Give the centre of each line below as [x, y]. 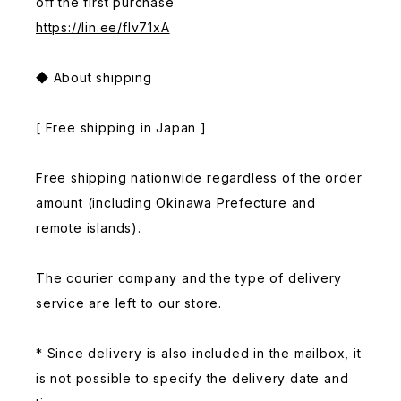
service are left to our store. [129, 303]
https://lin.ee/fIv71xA [103, 27]
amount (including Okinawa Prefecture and [176, 202]
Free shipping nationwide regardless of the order [199, 177]
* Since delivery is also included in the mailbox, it [199, 353]
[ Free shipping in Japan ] [121, 127]
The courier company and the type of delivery [189, 277]
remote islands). [89, 227]
